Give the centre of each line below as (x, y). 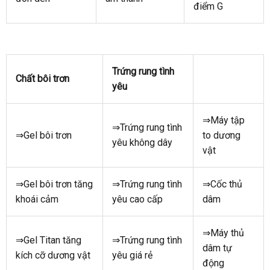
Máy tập (228, 120)
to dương (221, 135)
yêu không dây (142, 142)
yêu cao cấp (137, 199)
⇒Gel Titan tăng (49, 240)
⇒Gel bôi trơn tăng (54, 184)
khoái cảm (37, 199)
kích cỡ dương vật (53, 255)
